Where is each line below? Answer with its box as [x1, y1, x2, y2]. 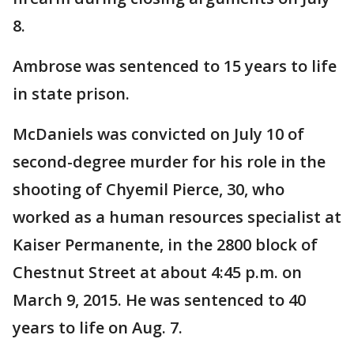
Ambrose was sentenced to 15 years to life [13, 55, 337, 77]
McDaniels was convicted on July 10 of [13, 123, 304, 145]
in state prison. [13, 83, 130, 104]
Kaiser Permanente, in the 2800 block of [13, 234, 318, 255]
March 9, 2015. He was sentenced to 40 [13, 289, 306, 311]
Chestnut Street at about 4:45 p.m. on [13, 262, 302, 283]
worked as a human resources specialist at [13, 206, 341, 228]
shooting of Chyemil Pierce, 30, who [13, 179, 284, 200]
